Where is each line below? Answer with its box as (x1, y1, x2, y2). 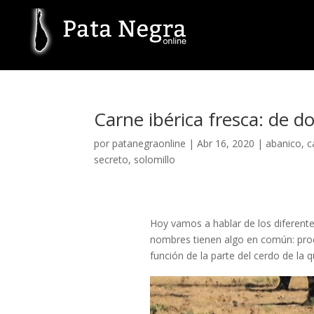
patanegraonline (112, 137, 186, 150)
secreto (94, 153, 129, 166)
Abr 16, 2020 (197, 137, 255, 150)
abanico (266, 137, 302, 150)
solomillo (134, 153, 176, 166)
